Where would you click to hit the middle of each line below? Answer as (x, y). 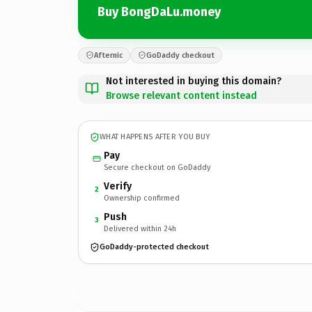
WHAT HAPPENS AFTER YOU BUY (155, 137)
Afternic (108, 55)
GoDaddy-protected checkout (154, 247)
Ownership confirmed (142, 198)
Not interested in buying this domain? (194, 81)
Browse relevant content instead (181, 95)
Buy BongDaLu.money (159, 12)
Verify (118, 186)
